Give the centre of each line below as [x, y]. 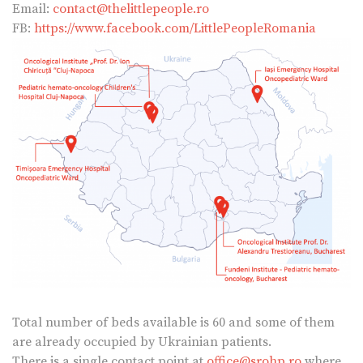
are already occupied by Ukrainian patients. [142, 342]
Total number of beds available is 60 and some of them [173, 322]
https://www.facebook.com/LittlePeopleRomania [175, 28]
